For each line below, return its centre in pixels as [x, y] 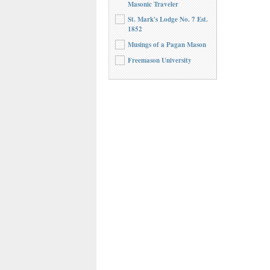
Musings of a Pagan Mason [167, 45]
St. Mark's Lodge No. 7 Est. [168, 20]
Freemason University [160, 60]
